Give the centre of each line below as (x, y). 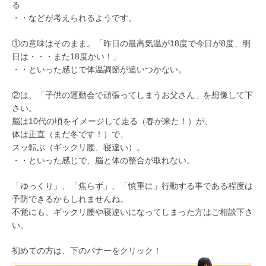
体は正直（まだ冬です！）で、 (70, 134)
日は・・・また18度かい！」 (66, 56)
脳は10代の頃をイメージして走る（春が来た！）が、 (112, 121)
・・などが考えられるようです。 (74, 18)
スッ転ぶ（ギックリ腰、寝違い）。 (78, 147)
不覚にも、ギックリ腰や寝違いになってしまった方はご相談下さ (132, 212)
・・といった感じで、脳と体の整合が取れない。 (103, 160)
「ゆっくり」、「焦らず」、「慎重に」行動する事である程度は (132, 186)
